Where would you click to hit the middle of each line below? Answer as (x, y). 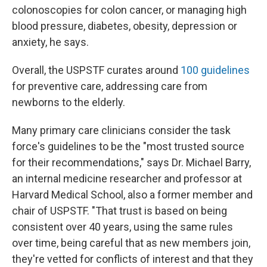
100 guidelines (215, 70)
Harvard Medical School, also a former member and (132, 195)
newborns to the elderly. (69, 102)
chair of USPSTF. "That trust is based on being (119, 211)
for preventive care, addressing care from (110, 86)
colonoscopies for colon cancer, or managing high (129, 10)
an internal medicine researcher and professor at (127, 178)
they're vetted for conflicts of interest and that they (133, 259)
